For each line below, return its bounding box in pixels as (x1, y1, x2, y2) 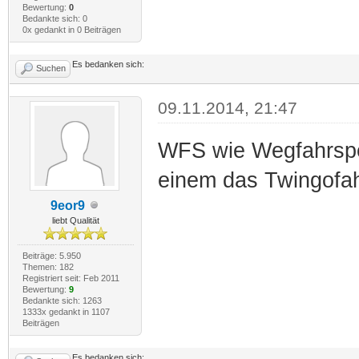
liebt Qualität (51, 215, 99, 225)
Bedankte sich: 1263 (22, 295, 102, 305)
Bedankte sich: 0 (22, 13, 87, 23)
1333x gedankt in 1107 (22, 306, 110, 317)
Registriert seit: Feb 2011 (22, 272, 119, 283)
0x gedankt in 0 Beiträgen (22, 24, 121, 34)
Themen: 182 (22, 261, 74, 272)
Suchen (36, 63, 66, 73)
